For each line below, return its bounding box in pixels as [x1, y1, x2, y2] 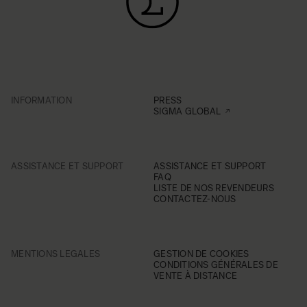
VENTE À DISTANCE [153, 271, 238, 281]
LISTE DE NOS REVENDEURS [153, 183, 274, 193]
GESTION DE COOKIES [153, 249, 249, 259]
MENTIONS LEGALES [11, 249, 101, 259]
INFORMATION [11, 95, 72, 106]
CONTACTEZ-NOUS [153, 194, 236, 204]
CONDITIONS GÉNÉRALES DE [153, 260, 278, 270]
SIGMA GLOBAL [153, 106, 221, 116]
